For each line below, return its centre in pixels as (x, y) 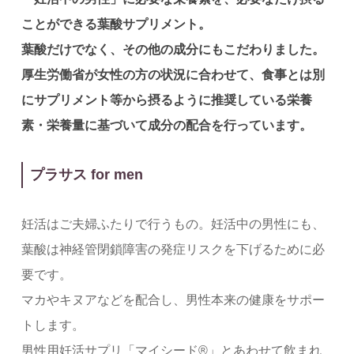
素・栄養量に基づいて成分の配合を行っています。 (166, 125)
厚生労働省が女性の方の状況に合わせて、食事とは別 (173, 74)
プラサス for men (86, 175)
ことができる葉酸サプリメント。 (116, 24)
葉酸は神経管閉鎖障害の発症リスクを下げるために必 (173, 249)
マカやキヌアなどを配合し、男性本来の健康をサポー (173, 299)
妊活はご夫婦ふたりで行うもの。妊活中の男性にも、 (173, 224)
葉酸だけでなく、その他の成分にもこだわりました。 (173, 49)
